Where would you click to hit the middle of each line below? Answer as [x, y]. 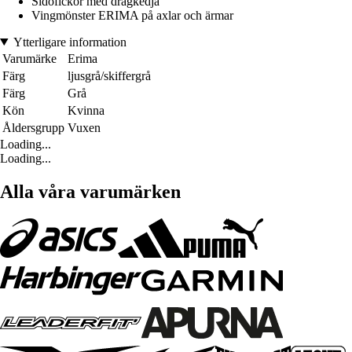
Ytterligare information [70, 42]
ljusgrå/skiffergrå [109, 75]
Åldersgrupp [33, 127]
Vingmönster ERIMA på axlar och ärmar [132, 15]
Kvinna [86, 110]
